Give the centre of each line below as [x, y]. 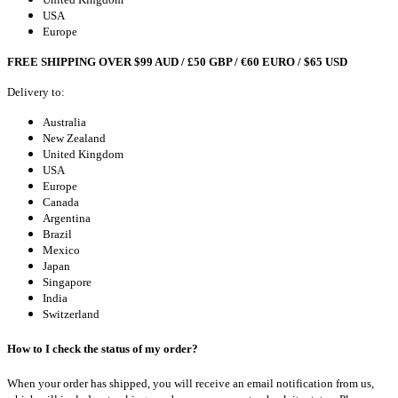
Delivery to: [36, 92]
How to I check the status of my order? [103, 348]
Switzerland [71, 314]
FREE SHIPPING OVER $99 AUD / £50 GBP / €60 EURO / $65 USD [177, 61]
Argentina [67, 218]
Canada [61, 202]
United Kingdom [83, 154]
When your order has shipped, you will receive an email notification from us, [191, 384]
